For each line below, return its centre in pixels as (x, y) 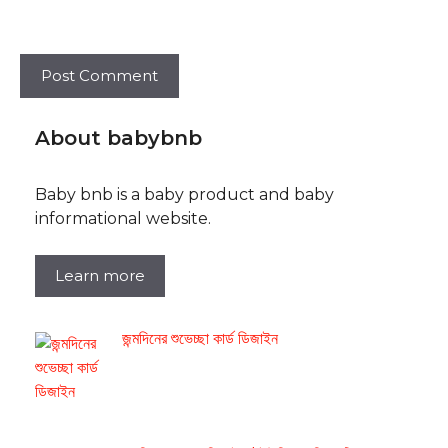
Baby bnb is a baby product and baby (184, 195)
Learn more (100, 276)
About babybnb (118, 138)
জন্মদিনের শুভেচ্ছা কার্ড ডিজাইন (200, 339)
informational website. (123, 219)
